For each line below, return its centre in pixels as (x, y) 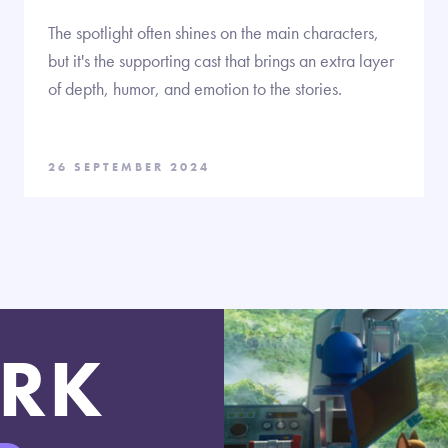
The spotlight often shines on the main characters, (213, 32)
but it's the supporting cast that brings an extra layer (221, 60)
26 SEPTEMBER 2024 (129, 166)
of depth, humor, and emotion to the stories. (195, 88)
